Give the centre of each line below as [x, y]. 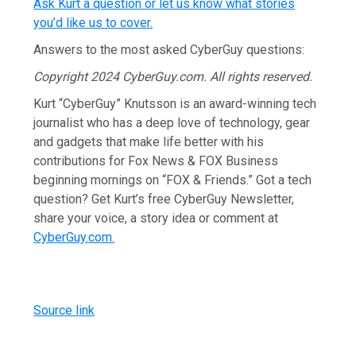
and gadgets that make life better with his [149, 141]
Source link [64, 310]
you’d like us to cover [92, 22]
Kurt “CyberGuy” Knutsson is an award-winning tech [175, 103]
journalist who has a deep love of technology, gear [172, 122]
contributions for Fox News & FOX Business [156, 161]
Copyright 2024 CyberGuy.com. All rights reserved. [173, 76]
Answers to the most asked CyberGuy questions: [169, 49]
